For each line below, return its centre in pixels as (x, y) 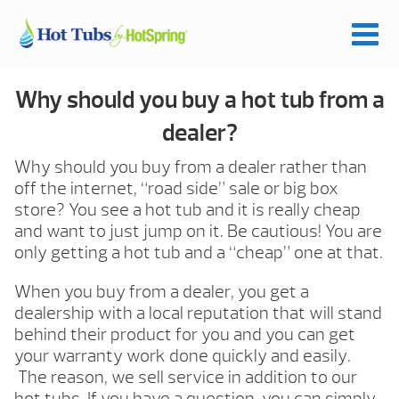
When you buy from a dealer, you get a (162, 292)
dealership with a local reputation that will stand (198, 313)
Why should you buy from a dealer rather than (191, 167)
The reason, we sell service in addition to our (186, 378)
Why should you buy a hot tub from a (199, 100)
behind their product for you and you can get (185, 335)
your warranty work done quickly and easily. (183, 356)
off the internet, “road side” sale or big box (176, 189)
